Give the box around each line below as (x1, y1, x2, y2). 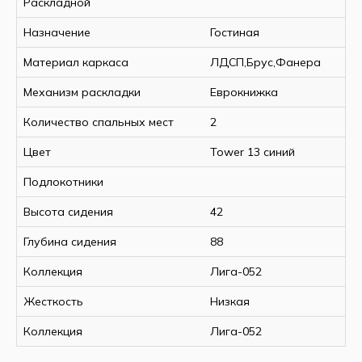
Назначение (23, 24, 90, 40)
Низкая (210, 293, 250, 309)
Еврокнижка (210, 84, 278, 99)
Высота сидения (23, 204, 113, 219)
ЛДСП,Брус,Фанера (210, 54, 321, 69)
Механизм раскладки (23, 84, 141, 99)
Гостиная (210, 24, 259, 40)
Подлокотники (23, 174, 103, 189)
